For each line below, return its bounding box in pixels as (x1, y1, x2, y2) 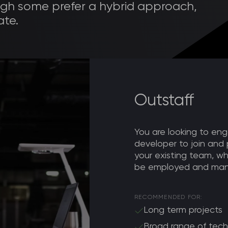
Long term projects (144, 206, 223, 215)
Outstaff (134, 93, 194, 109)
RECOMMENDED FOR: (134, 194, 203, 201)
